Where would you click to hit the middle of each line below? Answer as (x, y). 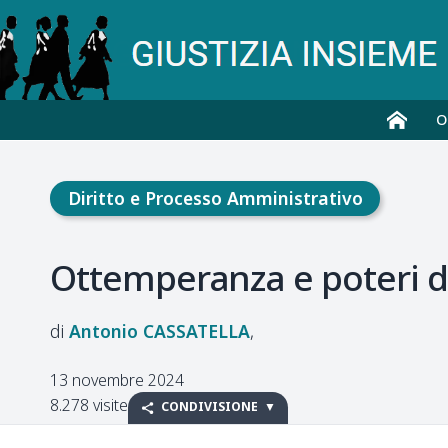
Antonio (103, 331)
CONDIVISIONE (210, 407)
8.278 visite (89, 405)
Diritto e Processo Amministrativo (215, 198)
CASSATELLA (196, 331)
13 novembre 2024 (117, 380)
